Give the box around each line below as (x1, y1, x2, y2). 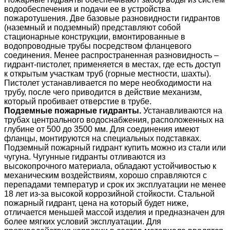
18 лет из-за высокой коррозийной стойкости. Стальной (4, 189, 215, 199)
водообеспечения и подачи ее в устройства (4, 5, 170, 14)
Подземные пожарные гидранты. (4, 106, 141, 116)
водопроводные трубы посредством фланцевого (4, 42, 191, 51)
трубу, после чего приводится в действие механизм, (4, 88, 202, 97)
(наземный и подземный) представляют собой (4, 23, 181, 32)
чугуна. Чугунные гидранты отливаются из (4, 152, 165, 162)
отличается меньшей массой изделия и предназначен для (4, 208, 225, 217)
